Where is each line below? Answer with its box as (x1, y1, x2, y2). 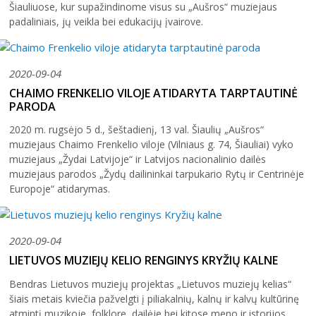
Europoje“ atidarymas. (9, 182, 110, 196)
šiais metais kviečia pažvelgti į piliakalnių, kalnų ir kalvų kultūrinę (9, 292, 299, 306)
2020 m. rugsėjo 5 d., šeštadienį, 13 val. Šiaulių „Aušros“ (9, 123, 264, 137)
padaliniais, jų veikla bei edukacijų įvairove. (9, 14, 203, 28)
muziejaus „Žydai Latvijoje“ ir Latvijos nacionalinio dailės (9, 152, 266, 166)
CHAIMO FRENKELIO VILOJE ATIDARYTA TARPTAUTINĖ (9, 85, 298, 101)
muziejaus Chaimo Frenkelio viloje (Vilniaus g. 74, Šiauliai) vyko (9, 138, 293, 152)
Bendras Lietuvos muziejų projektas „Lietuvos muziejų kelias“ (9, 277, 291, 291)
